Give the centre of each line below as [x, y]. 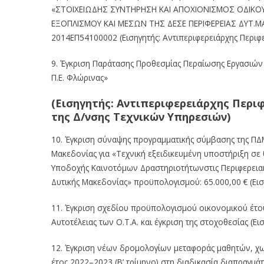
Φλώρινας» [87, 77]
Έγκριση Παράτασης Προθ [108, 63]
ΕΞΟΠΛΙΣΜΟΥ [76, 23]
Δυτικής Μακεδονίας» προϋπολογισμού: [126, 181]
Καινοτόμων [115, 167]
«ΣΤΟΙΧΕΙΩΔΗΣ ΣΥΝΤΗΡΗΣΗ [104, 9]
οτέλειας [81, 222]
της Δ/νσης [81, 116]
